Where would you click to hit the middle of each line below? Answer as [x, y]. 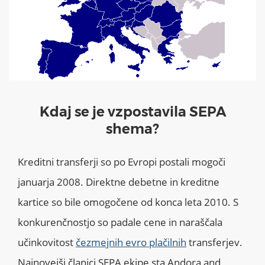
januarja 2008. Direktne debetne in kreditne [119, 182]
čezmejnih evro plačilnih [131, 243]
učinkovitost [47, 243]
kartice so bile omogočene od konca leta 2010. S [128, 202]
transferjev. [214, 243]
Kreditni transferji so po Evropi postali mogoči [122, 162]
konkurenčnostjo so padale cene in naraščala [120, 222]
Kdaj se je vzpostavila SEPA [132, 112]
